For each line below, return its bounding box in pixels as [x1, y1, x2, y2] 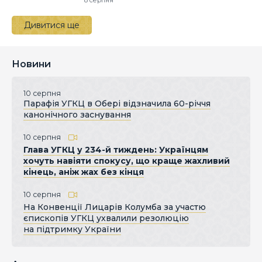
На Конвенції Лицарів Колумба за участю [23, 202, 206, 213]
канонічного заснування [23, 109, 131, 120]
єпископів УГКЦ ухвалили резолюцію [23, 213, 189, 224]
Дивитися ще [24, 20, 80, 31]
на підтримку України [23, 224, 121, 235]
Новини [12, 58, 51, 70]
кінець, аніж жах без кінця [23, 167, 144, 178]
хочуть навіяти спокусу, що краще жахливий [23, 156, 230, 167]
